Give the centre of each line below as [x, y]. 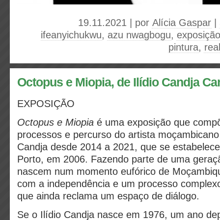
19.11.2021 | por [115, 23]
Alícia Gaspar [182, 23]
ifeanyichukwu [71, 35]
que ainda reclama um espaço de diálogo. [108, 196]
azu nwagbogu [139, 35]
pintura [183, 47]
